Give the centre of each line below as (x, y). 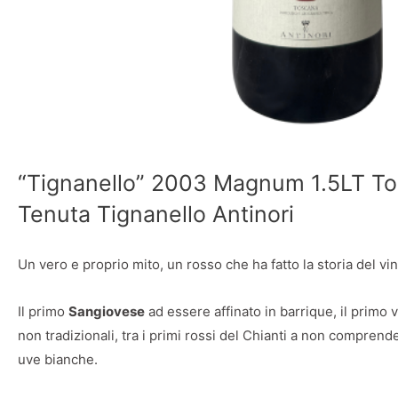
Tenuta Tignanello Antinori (156, 214)
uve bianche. (58, 359)
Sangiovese (107, 311)
